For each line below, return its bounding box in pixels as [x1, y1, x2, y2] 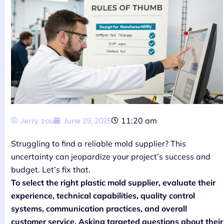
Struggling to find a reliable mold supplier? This [11, 138, 186, 148]
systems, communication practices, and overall [11, 203, 187, 213]
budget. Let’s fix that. [11, 164, 90, 174]
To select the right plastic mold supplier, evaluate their [11, 177, 215, 187]
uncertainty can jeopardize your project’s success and [11, 151, 210, 161]
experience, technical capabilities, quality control [11, 190, 195, 200]
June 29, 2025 [63, 114, 111, 126]
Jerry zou [20, 114, 54, 126]
